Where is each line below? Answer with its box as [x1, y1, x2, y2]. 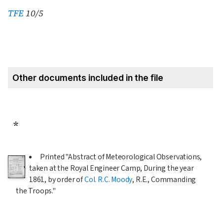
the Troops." [16, 185, 56, 196]
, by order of [44, 174, 84, 185]
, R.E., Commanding [132, 174, 196, 185]
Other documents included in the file [12, 72, 163, 83]
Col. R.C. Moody [84, 174, 133, 185]
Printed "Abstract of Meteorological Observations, [39, 151, 202, 162]
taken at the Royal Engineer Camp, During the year [29, 162, 194, 174]
